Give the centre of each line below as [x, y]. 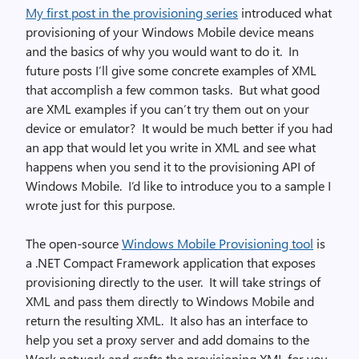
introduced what [285, 12]
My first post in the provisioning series [132, 12]
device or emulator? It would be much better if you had [179, 128]
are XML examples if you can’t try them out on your [167, 109]
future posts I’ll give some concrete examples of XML [171, 70]
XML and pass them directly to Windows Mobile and [170, 301]
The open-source [74, 243]
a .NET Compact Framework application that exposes [171, 262]
